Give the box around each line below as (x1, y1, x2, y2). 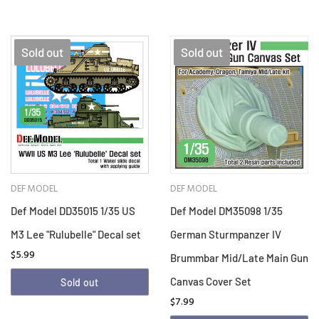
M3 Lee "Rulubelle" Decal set (11, 228, 141, 241)
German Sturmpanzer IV (170, 228, 281, 241)
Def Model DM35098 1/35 (170, 204, 283, 218)
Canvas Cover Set (170, 275, 251, 288)
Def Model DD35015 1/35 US (11, 204, 135, 218)
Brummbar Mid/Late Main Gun (170, 251, 308, 265)
